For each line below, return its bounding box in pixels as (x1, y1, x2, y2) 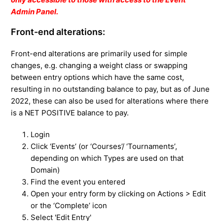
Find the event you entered (31, 177, 126, 187)
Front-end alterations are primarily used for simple (11, 49, 188, 59)
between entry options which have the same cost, (11, 73, 184, 82)
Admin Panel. (11, 7, 59, 17)
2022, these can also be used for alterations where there (11, 96, 209, 106)
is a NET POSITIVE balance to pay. (11, 108, 129, 118)
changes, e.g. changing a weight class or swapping (11, 61, 188, 71)
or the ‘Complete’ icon (31, 201, 108, 211)
